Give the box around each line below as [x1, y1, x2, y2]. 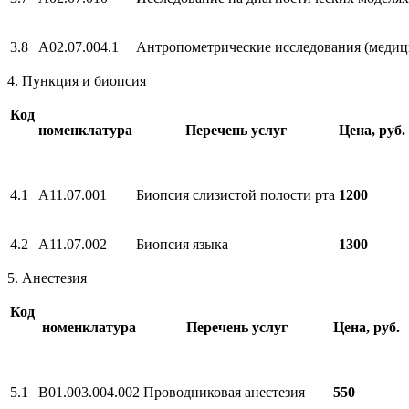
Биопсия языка [136, 236, 228, 252]
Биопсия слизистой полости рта [136, 186, 335, 203]
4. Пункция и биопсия [7, 72, 146, 89]
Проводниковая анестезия [143, 383, 305, 400]
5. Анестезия [7, 269, 87, 286]
